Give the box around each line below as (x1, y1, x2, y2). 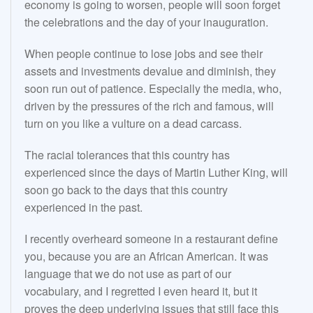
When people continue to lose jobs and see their (24, 45, 263, 62)
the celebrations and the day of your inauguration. (24, 14, 268, 31)
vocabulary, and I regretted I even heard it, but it (24, 283, 257, 300)
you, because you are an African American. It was (24, 248, 268, 265)
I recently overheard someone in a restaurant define (24, 231, 278, 247)
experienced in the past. (24, 199, 143, 216)
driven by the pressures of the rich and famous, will (24, 98, 274, 115)
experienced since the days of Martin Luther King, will (24, 164, 288, 181)
